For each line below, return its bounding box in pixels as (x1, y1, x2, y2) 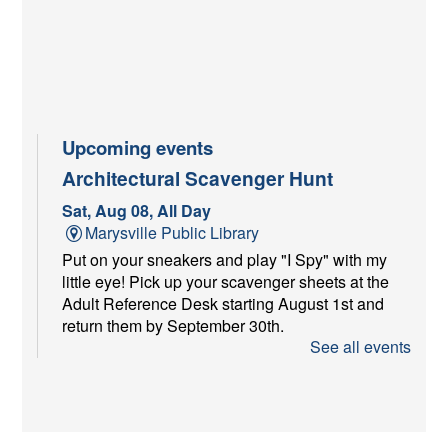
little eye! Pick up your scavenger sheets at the (62, 269, 390, 293)
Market (62, 383, 125, 412)
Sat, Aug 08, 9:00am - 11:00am (62, 418, 290, 442)
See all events (309, 334, 411, 358)
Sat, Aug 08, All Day (62, 198, 212, 222)
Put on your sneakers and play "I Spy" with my (62, 247, 388, 271)
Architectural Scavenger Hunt (62, 163, 334, 192)
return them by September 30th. (62, 313, 285, 337)
